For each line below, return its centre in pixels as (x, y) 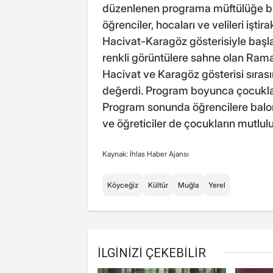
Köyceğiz (123, 185)
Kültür (158, 185)
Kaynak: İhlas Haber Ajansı (146, 154)
